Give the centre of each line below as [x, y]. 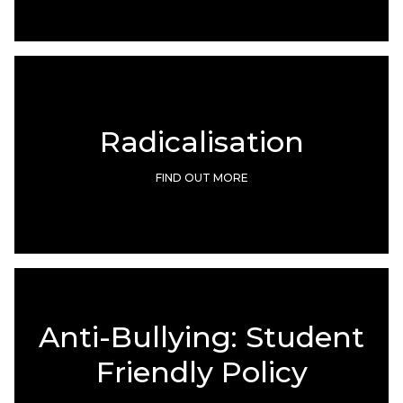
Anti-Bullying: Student [201, 336]
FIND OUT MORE [201, 178]
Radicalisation [201, 142]
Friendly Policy [201, 372]
